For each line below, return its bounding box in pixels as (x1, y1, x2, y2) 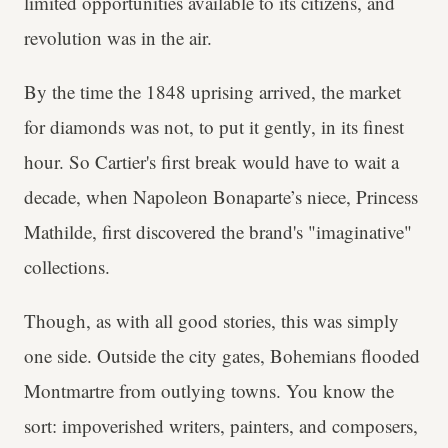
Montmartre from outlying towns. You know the (24, 378, 394, 404)
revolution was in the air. (24, 25, 212, 51)
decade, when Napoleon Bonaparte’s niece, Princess (24, 184, 418, 210)
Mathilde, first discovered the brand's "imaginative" (24, 219, 412, 245)
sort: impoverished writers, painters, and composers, (24, 413, 418, 439)
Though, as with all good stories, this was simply (24, 308, 399, 334)
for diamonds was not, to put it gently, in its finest (24, 114, 404, 140)
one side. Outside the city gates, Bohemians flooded (24, 343, 420, 369)
